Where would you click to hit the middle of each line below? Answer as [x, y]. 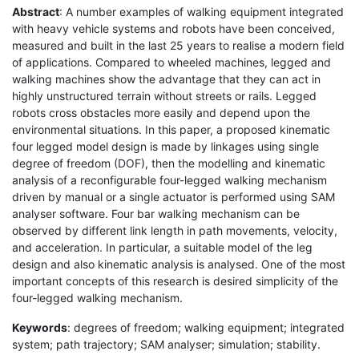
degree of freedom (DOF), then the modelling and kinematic [169, 163]
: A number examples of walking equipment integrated [202, 11]
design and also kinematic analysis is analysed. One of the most [179, 264]
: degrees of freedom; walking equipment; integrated [206, 327]
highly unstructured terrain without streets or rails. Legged [164, 95]
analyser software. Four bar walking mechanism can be [156, 213]
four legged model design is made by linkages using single [165, 146]
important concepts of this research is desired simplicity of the [175, 280]
